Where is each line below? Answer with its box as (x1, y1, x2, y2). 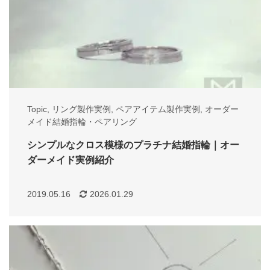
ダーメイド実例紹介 (27, 155, 114, 166)
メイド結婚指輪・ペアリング (27, 117, 137, 127)
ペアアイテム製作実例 (116, 104, 200, 115)
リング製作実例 (52, 104, 111, 115)
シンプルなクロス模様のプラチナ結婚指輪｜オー (27, 140, 239, 151)
